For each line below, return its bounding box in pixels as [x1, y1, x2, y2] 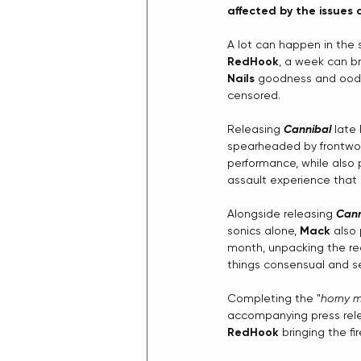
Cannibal [284, 122, 331, 137]
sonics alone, [227, 224, 300, 238]
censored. [227, 89, 280, 102]
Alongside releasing [227, 207, 336, 221]
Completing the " [227, 292, 321, 305]
